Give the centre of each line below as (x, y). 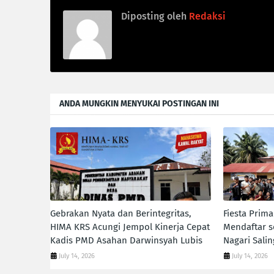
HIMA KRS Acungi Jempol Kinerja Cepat (130, 227)
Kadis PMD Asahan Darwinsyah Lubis (126, 240)
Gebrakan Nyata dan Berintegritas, (121, 213)
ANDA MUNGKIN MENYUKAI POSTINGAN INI (139, 104)
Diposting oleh (154, 16)
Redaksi (206, 16)
